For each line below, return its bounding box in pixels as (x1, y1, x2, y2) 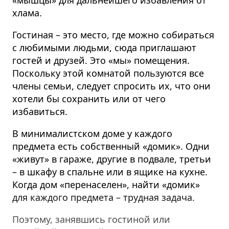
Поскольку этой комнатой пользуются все (12, 67, 204, 80)
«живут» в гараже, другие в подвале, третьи (12, 153, 211, 166)
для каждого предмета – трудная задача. (12, 191, 195, 204)
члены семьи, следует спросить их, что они (12, 80, 211, 93)
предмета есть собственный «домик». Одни (12, 140, 210, 153)
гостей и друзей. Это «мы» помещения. (12, 54, 190, 67)
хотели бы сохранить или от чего (12, 93, 166, 105)
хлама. (12, 7, 42, 19)
